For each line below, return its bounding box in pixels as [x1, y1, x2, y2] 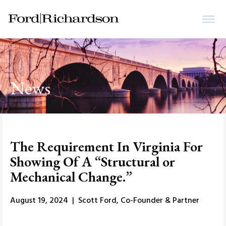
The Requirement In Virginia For [10, 137, 203, 155]
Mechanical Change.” [10, 167, 132, 186]
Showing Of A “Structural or [10, 152, 175, 171]
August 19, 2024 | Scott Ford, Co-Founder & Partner [10, 194, 199, 207]
